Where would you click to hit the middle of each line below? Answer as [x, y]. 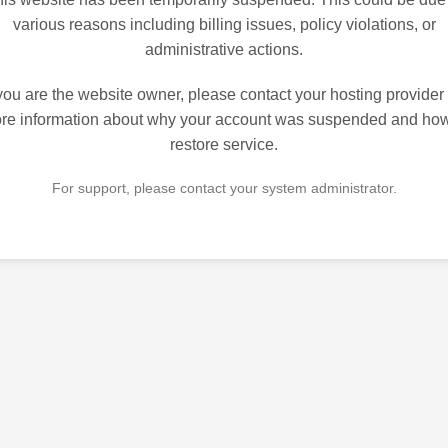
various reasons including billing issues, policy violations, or [224, 25]
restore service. [224, 145]
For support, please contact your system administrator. [224, 188]
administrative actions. [224, 50]
